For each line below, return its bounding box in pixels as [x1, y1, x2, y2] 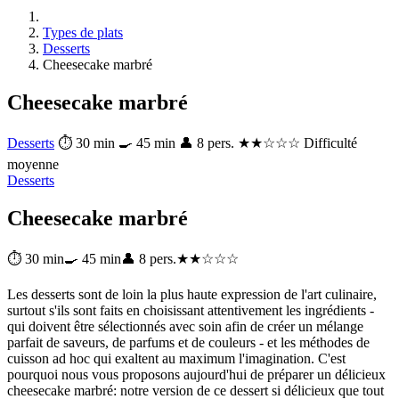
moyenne [7, 156, 59, 172]
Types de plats [43, 25, 123, 40]
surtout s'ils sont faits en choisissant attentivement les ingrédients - [7, 302, 374, 318]
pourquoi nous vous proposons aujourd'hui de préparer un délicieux [7, 366, 386, 382]
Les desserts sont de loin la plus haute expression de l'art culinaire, [7, 286, 377, 302]
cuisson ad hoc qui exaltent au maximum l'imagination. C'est [7, 350, 346, 366]
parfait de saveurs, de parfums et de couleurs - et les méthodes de [7, 334, 370, 350]
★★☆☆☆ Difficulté [238, 134, 357, 151]
